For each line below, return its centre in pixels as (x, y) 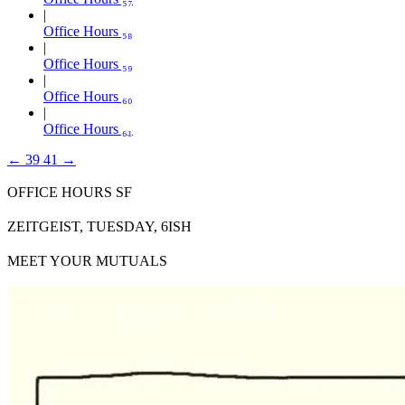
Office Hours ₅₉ (88, 63)
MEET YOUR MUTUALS (87, 260)
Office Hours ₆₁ (88, 128)
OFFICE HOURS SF (70, 192)
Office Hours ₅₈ (88, 31)
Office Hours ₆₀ (88, 96)
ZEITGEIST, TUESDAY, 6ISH (99, 226)
